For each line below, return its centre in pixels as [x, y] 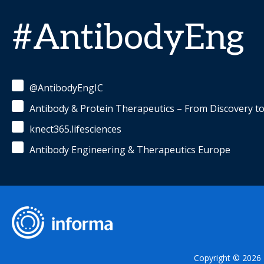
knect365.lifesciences [75, 129]
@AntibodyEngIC [66, 88]
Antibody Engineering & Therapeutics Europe [130, 150]
